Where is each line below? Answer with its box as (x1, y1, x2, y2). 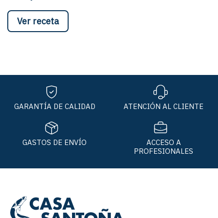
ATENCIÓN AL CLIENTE (124, 101, 203, 111)
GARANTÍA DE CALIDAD (14, 101, 95, 111)
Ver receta (17, 15, 59, 27)
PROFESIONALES (134, 146, 193, 156)
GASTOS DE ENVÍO (22, 137, 87, 147)
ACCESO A (146, 137, 181, 147)
